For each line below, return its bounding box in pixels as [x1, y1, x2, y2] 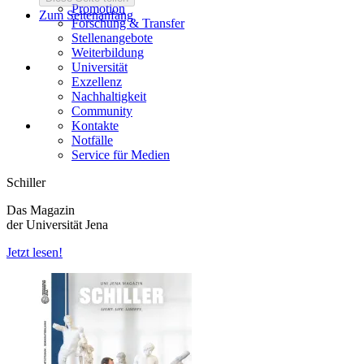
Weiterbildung [71, 45, 144, 59]
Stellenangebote [71, 30, 153, 45]
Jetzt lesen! [6, 245, 63, 259]
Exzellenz [71, 74, 122, 89]
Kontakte [71, 118, 119, 132]
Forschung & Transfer [71, 15, 184, 30]
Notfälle [71, 132, 113, 147]
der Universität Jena [6, 217, 108, 232]
